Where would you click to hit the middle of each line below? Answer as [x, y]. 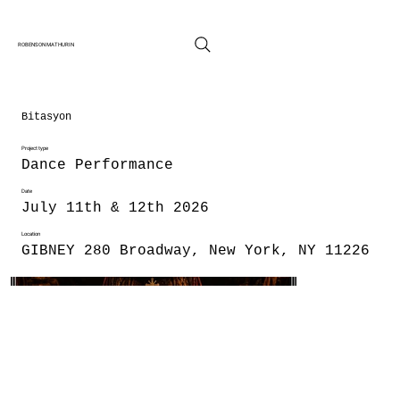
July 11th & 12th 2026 [115, 208]
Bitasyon [46, 117]
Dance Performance [97, 165]
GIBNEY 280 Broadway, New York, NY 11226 [196, 251]
